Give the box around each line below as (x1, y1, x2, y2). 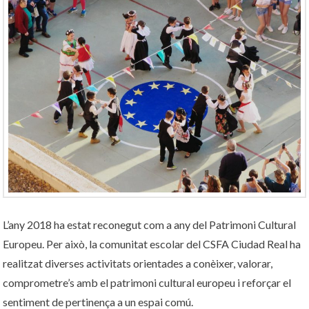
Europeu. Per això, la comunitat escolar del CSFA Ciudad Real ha (3, 237, 301, 251)
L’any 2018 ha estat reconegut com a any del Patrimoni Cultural (3, 218, 297, 232)
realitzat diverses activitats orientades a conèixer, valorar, (3, 257, 273, 270)
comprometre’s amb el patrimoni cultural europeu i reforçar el (3, 276, 292, 290)
